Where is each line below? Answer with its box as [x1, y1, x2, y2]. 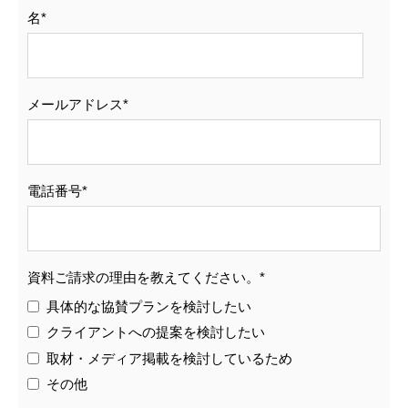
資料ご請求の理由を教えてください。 [27, 270, 260, 286]
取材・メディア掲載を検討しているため [46, 350, 292, 366]
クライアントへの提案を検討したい [46, 324, 265, 341]
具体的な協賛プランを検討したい [46, 298, 251, 314]
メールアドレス [27, 97, 123, 113]
